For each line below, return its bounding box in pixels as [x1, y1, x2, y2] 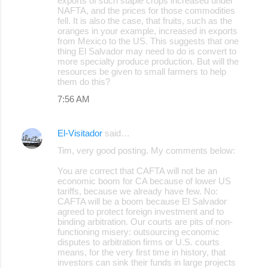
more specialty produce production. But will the [57, 56, 239, 66]
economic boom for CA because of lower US [57, 175, 231, 186]
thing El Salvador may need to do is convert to [57, 45, 236, 56]
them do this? [57, 76, 110, 87]
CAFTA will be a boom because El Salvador [57, 196, 227, 206]
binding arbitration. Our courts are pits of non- [57, 216, 233, 227]
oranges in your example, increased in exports [57, 25, 237, 36]
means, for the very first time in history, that [57, 246, 226, 257]
